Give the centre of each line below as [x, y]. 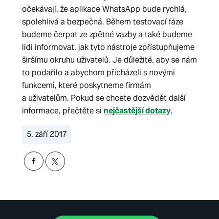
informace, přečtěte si [63, 111]
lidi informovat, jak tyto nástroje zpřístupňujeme [108, 47]
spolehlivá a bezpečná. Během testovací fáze [102, 22]
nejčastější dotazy [137, 111]
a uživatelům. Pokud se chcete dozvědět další [104, 98]
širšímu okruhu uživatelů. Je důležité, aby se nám [109, 60]
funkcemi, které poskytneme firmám [86, 85]
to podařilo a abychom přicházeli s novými [98, 73]
